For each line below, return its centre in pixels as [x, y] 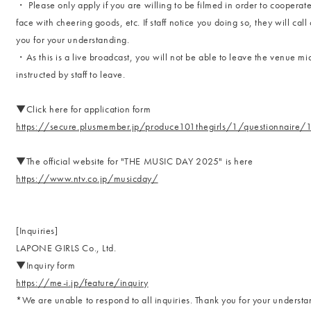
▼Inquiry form [46, 265]
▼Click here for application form [84, 109]
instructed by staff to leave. [71, 74]
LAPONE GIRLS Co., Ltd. [66, 248]
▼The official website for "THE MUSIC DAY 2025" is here [135, 161]
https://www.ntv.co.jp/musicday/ [87, 178]
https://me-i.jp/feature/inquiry [82, 283]
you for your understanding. [73, 40]
